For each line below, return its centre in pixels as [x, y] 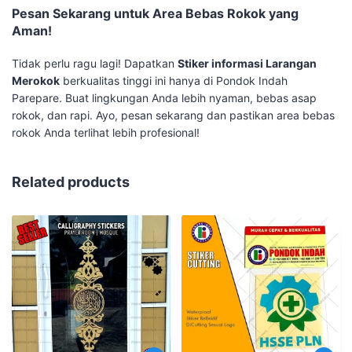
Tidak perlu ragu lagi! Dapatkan [95, 64]
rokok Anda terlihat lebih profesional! [106, 133]
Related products [71, 182]
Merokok [36, 81]
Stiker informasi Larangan [247, 64]
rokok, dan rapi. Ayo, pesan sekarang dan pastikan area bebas [173, 115]
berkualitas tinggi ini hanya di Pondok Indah [174, 81]
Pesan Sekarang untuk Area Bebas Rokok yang [155, 14]
